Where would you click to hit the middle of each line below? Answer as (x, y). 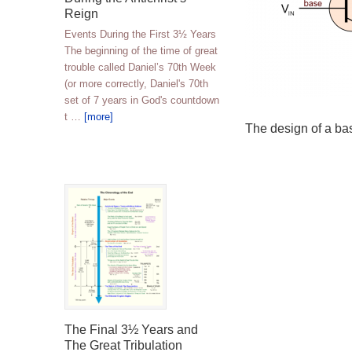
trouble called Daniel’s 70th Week (140, 67)
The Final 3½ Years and (131, 330)
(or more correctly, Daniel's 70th (136, 84)
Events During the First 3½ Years (140, 34)
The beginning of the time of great (141, 51)
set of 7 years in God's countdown (142, 100)
